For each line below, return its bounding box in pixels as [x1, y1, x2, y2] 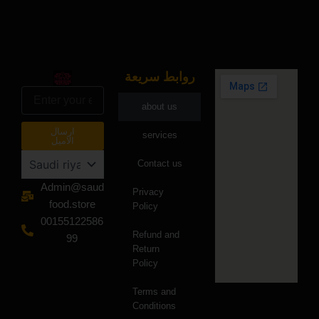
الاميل [51, 135, 75, 146]
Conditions [132, 300, 176, 311]
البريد [21, 87, 43, 98]
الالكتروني [21, 101, 63, 113]
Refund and [132, 229, 179, 240]
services [142, 130, 177, 140]
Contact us [137, 158, 182, 169]
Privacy [132, 187, 164, 197]
